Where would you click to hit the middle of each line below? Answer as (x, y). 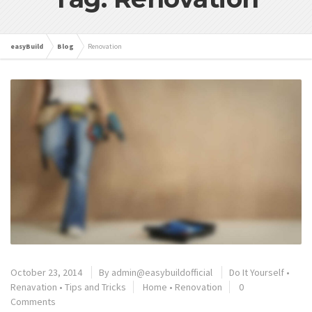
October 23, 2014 (46, 272)
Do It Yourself (257, 272)
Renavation (34, 287)
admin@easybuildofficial (162, 272)
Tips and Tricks (95, 287)
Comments (33, 301)
